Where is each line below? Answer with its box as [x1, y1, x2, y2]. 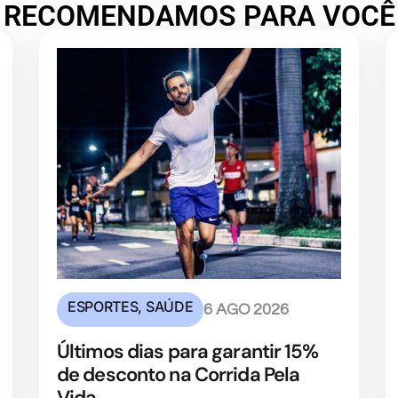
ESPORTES [68, 298, 139, 316]
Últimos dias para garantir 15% [57, 338, 319, 365]
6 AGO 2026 [203, 301, 289, 319]
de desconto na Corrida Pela [57, 362, 300, 388]
